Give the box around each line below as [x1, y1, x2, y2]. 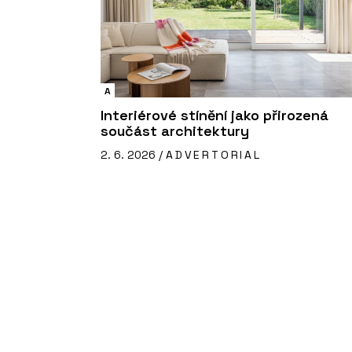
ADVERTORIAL [166, 148, 262, 163]
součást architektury [101, 122, 249, 141]
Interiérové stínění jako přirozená [101, 106, 328, 125]
